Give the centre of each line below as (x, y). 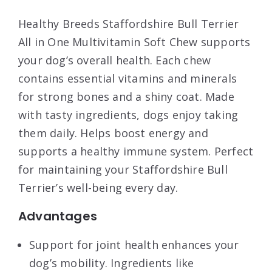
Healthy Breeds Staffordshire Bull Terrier (129, 23)
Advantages (58, 216)
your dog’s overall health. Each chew (115, 60)
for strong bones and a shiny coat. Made (126, 96)
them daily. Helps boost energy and (113, 133)
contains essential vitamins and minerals (128, 78)
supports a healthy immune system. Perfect (136, 151)
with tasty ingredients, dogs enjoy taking (128, 114)
